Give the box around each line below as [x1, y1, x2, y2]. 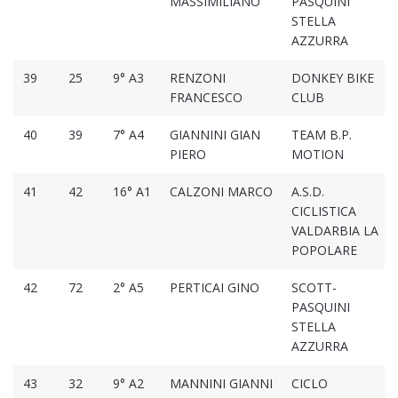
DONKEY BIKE [291, 69, 374, 87]
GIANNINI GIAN [169, 126, 260, 144]
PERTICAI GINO [169, 279, 259, 297]
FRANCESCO [169, 89, 243, 107]
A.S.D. [291, 183, 324, 201]
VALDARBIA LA [291, 222, 378, 240]
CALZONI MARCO [169, 183, 273, 201]
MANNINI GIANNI [169, 375, 273, 393]
